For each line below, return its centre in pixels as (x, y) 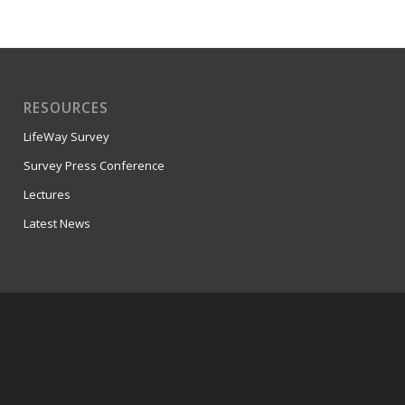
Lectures (47, 195)
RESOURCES (66, 108)
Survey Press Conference (94, 166)
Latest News (57, 224)
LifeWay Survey (67, 137)
